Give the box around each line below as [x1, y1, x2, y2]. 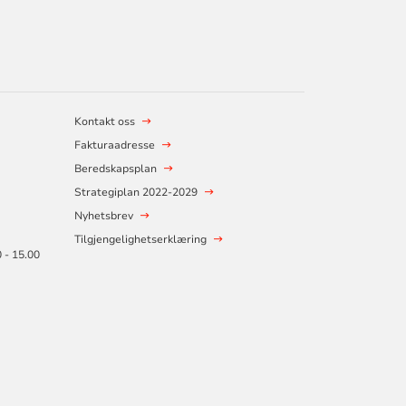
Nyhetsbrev [73, 208, 133, 224]
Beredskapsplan [73, 161, 157, 177]
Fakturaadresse [73, 138, 155, 153]
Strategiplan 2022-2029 [73, 185, 198, 200]
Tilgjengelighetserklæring [73, 232, 207, 247]
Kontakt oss [73, 114, 135, 130]
